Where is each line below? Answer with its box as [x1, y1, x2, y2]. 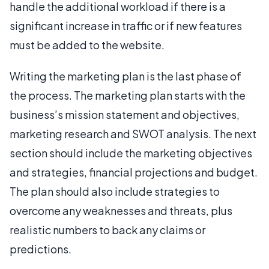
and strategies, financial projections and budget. [10, 165, 258, 179]
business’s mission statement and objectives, [10, 107, 240, 121]
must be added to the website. [10, 37, 165, 52]
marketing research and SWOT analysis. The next [10, 126, 256, 141]
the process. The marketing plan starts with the [10, 88, 246, 102]
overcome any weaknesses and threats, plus [10, 203, 232, 217]
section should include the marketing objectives [10, 145, 252, 160]
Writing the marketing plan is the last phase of [10, 68, 241, 83]
